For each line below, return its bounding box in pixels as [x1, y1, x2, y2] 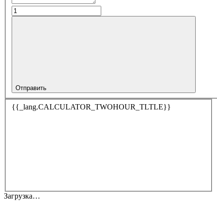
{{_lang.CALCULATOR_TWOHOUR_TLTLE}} [12, 102, 171, 111]
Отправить [15, 84, 46, 92]
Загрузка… [4, 191, 40, 200]
